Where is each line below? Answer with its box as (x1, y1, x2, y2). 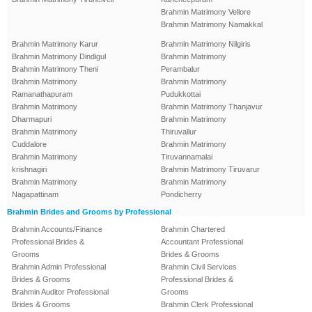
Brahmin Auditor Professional (12, 288, 109, 297)
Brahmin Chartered (161, 225, 225, 234)
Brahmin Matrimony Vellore (161, 8, 251, 17)
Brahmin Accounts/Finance (12, 225, 102, 234)
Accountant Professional (161, 237, 243, 247)
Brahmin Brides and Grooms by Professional (7, 208, 171, 217)
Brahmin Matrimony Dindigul (12, 52, 106, 61)
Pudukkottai (161, 90, 201, 99)
